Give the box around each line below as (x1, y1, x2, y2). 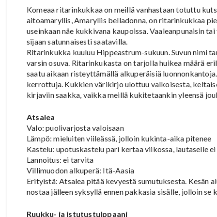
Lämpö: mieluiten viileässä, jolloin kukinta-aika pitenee (27, 133, 212, 143)
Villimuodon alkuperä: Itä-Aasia (27, 165, 135, 175)
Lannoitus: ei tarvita (27, 155, 94, 164)
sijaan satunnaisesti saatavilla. (27, 36, 128, 46)
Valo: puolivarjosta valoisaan (27, 123, 124, 132)
